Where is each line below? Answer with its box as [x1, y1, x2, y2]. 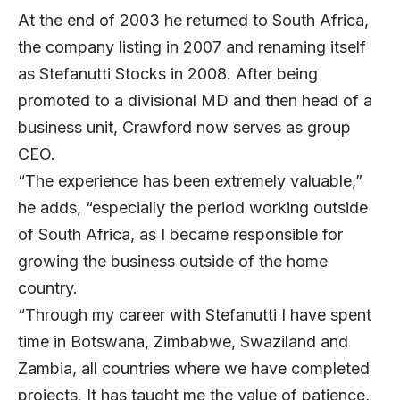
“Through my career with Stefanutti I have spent [18, 304, 371, 324]
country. [18, 278, 91, 297]
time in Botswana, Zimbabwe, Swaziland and [18, 331, 348, 351]
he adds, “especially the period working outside [18, 197, 368, 217]
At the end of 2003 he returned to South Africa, [18, 10, 369, 29]
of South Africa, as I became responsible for [18, 224, 343, 244]
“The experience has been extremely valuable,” [18, 171, 362, 190]
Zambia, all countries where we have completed [18, 358, 370, 378]
